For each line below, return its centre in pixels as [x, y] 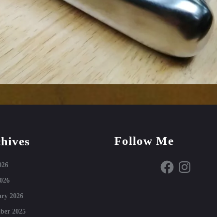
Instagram [191, 162]
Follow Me [144, 140]
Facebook [173, 162]
